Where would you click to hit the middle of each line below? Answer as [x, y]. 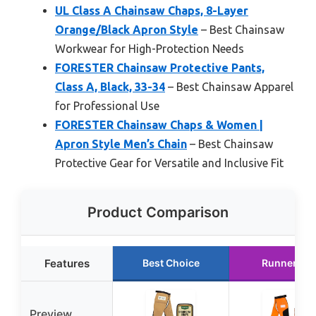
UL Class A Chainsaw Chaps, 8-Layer [152, 10]
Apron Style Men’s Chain [121, 144]
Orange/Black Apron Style [127, 29]
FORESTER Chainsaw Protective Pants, [160, 67]
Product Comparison [158, 212]
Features [67, 263]
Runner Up [287, 262]
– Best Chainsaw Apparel [229, 86]
